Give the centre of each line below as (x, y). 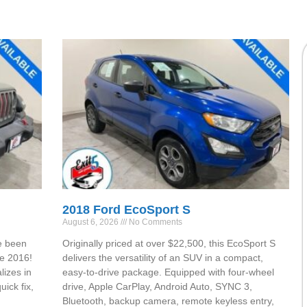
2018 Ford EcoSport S (127, 209)
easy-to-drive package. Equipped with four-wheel (169, 272)
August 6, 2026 (92, 222)
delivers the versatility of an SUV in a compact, (163, 257)
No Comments (155, 222)
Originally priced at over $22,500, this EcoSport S (169, 243)
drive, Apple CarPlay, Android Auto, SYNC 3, (158, 286)
